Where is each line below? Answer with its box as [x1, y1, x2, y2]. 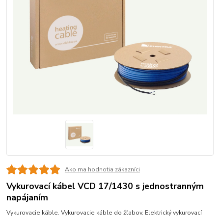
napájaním [6, 191, 49, 203]
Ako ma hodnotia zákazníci [64, 165, 140, 173]
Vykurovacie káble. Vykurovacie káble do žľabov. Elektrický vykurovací [6, 208, 202, 217]
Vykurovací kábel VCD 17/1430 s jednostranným [6, 180, 204, 192]
